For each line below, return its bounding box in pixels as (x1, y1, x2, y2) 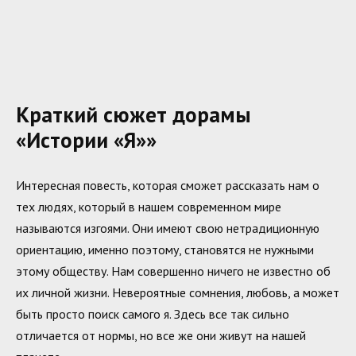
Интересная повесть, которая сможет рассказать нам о (16, 176, 319, 193)
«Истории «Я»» (16, 126, 157, 155)
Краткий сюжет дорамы (16, 100, 251, 130)
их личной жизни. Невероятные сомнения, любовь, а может (16, 284, 339, 300)
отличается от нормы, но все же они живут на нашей (16, 327, 306, 343)
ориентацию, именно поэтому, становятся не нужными (16, 241, 314, 257)
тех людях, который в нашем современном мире (16, 198, 281, 215)
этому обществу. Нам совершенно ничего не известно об (16, 262, 331, 279)
